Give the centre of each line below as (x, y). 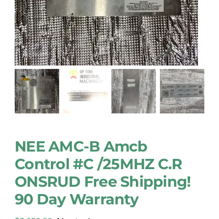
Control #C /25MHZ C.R (99, 164)
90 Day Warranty (77, 199)
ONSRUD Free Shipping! (103, 182)
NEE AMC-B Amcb (81, 147)
